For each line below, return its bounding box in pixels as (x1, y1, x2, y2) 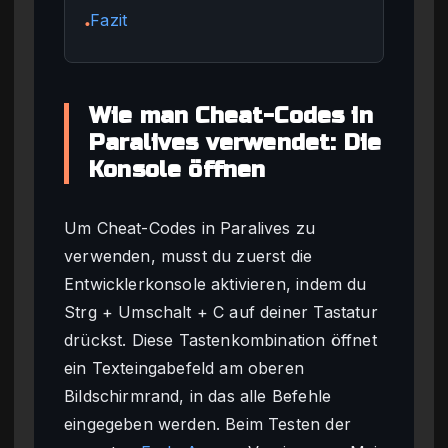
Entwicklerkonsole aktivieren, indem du (64, 274, 367, 295)
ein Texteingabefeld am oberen (64, 358, 305, 379)
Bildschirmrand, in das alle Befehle (64, 386, 332, 407)
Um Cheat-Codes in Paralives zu (64, 218, 316, 239)
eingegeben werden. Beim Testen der (64, 414, 351, 435)
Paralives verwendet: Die (89, 130, 382, 157)
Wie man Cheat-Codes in (89, 103, 373, 130)
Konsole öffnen (89, 157, 266, 184)
